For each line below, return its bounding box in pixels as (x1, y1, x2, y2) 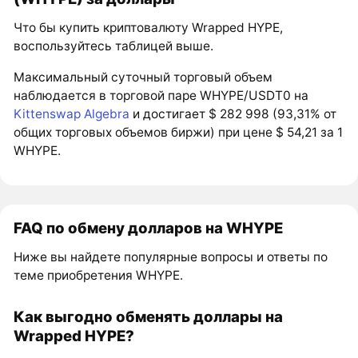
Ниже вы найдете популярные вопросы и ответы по (14, 249, 328, 265)
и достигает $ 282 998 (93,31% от (129, 105, 337, 121)
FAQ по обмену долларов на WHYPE (14, 218, 284, 237)
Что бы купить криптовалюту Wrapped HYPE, (14, 20, 284, 36)
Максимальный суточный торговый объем (14, 69, 273, 85)
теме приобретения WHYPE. (14, 267, 184, 283)
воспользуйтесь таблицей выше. (14, 38, 214, 54)
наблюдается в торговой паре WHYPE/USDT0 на (14, 87, 309, 103)
